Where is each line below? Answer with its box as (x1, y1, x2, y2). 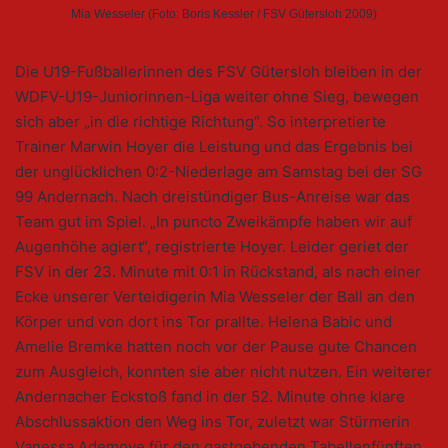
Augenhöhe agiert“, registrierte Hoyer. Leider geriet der (15, 237, 409, 257)
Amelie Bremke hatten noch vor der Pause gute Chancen (15, 337, 417, 357)
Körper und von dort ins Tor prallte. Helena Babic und (15, 312, 392, 332)
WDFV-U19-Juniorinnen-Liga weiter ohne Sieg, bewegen (15, 87, 419, 107)
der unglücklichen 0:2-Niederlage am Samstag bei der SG (15, 162, 422, 182)
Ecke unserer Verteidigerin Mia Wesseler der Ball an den (15, 287, 415, 307)
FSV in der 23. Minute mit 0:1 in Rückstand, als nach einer (15, 262, 421, 282)
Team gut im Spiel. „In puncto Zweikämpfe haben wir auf (15, 212, 412, 232)
